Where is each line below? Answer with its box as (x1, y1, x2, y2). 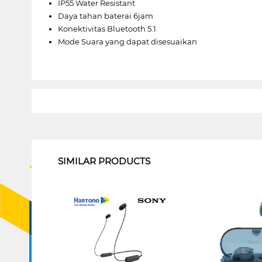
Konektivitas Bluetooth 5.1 (57, 23, 156, 33)
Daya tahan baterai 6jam (57, 11, 153, 20)
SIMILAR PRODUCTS (57, 155, 150, 167)
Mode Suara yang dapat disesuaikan (57, 36, 197, 46)
